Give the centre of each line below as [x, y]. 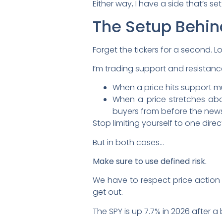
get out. [108, 192]
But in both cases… [128, 142]
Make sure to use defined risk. [150, 162]
